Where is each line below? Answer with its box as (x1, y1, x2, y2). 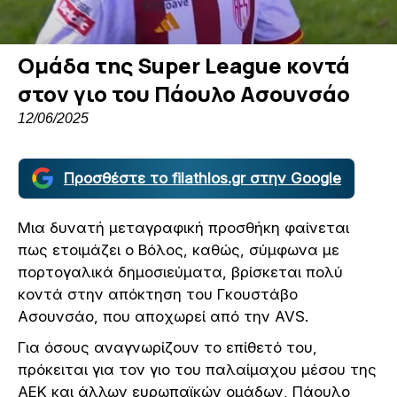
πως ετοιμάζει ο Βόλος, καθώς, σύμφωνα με (18, 240, 339, 259)
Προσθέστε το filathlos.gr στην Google (64, 168, 341, 187)
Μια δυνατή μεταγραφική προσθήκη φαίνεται (18, 218, 349, 237)
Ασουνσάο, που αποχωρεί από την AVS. (18, 307, 308, 325)
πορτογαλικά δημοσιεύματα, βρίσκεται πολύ (18, 262, 343, 281)
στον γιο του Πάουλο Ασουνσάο (18, 78, 350, 108)
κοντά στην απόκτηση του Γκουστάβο (18, 284, 298, 303)
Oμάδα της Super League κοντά (18, 50, 350, 80)
